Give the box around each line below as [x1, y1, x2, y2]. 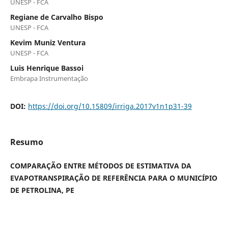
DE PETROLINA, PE [10, 185, 74, 195]
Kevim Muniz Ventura [10, 38, 85, 48]
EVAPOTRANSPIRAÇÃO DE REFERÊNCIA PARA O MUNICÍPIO [10, 173, 217, 183]
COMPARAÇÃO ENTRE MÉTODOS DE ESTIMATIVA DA [10, 161, 191, 171]
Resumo [10, 136, 43, 148]
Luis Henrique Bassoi [10, 63, 83, 73]
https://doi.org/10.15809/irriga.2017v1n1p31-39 [27, 101, 192, 111]
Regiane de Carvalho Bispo [10, 12, 103, 22]
